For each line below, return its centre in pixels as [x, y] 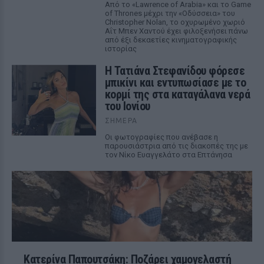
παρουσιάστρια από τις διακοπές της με [176, 146]
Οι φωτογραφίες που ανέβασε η [161, 137]
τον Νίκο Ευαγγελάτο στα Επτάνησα [168, 155]
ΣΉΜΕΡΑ [121, 121]
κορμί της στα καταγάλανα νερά [177, 94]
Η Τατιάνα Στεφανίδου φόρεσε [175, 71]
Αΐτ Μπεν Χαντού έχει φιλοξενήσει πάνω [176, 31]
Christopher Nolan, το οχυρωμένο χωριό [175, 22]
